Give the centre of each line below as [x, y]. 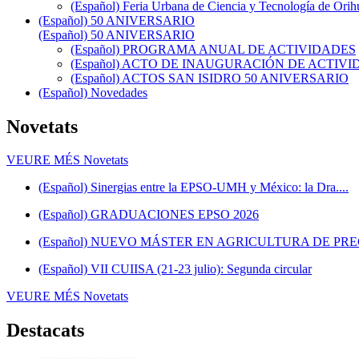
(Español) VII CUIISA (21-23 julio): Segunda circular [175, 269]
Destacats [45, 331]
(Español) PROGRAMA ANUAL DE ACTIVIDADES [213, 49]
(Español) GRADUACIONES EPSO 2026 [149, 215]
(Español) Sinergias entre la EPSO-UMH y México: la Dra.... [194, 188]
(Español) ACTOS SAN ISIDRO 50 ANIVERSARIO [210, 78]
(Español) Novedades [93, 92]
